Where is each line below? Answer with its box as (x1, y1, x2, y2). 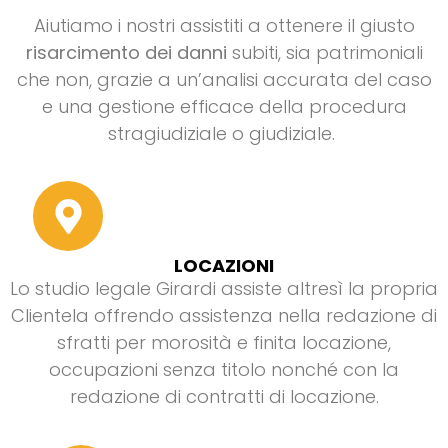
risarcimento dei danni (25, 39, 227, 65)
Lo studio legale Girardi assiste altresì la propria (10, 276, 438, 302)
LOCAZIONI (174, 253, 274, 279)
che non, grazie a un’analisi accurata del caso (16, 66, 432, 92)
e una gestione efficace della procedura (41, 93, 407, 119)
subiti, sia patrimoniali (226, 39, 423, 65)
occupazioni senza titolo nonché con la (49, 357, 399, 383)
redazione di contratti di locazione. (69, 384, 379, 410)
